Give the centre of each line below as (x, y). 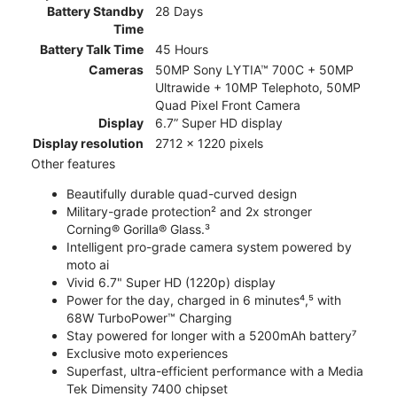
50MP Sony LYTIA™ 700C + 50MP (254, 70)
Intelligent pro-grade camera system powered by (209, 247)
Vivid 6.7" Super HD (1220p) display (171, 283)
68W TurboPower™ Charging (149, 318)
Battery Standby (95, 12)
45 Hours (182, 50)
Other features (73, 164)
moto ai (88, 265)
